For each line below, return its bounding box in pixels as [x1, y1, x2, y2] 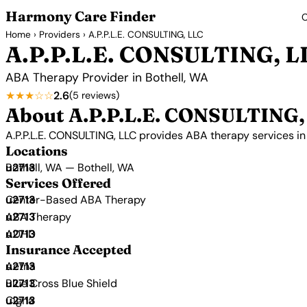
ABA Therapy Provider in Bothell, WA [5, 70, 208, 85]
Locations [5, 143, 68, 159]
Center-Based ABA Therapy [5, 193, 146, 207]
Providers [39, 29, 80, 40]
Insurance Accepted [5, 242, 132, 258]
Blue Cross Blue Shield [5, 276, 117, 291]
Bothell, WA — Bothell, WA [5, 160, 134, 175]
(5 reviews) [69, 89, 119, 101]
